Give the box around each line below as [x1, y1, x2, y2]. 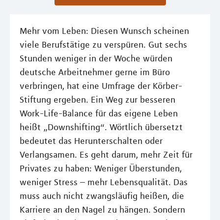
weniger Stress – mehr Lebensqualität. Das [20, 177, 188, 188]
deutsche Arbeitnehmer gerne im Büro [20, 67, 170, 78]
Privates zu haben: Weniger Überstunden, [20, 163, 182, 174]
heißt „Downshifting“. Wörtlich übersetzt [20, 122, 183, 133]
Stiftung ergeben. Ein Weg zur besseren [20, 94, 175, 106]
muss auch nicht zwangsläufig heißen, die [20, 191, 184, 202]
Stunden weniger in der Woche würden [20, 53, 172, 64]
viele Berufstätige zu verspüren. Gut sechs [20, 39, 187, 51]
